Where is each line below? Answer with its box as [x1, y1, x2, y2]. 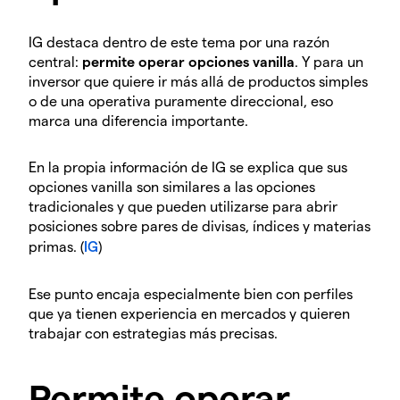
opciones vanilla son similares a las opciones [29, 177, 315, 195]
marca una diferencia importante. [29, 111, 248, 129]
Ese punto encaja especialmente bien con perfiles [29, 284, 353, 302]
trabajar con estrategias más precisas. [29, 323, 278, 341]
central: [29, 52, 82, 70]
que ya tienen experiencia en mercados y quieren [29, 304, 350, 321]
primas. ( [29, 237, 84, 254]
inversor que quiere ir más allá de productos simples [29, 71, 368, 89]
